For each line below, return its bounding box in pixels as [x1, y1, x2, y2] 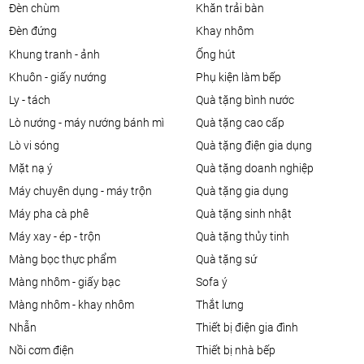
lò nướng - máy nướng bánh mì [15, 116, 164, 130]
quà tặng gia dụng [202, 184, 288, 198]
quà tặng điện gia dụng [202, 139, 312, 153]
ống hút [202, 48, 236, 62]
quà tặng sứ [202, 253, 257, 266]
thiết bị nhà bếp [201, 344, 275, 357]
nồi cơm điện [17, 344, 74, 357]
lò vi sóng [15, 139, 59, 153]
